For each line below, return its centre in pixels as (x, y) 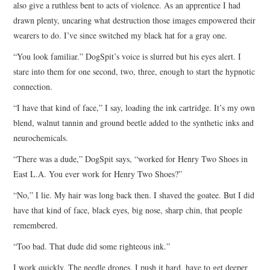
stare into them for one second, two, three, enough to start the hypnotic (134, 71)
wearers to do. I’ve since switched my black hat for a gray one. (121, 35)
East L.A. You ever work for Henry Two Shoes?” (98, 174)
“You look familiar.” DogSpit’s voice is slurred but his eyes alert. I (127, 56)
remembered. (36, 225)
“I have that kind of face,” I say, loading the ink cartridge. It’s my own (134, 107)
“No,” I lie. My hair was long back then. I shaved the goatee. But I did (134, 195)
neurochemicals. (41, 137)
